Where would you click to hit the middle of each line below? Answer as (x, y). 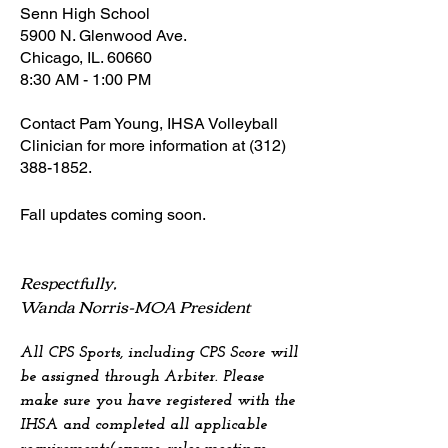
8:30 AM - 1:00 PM (85, 79)
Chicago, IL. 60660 (86, 57)
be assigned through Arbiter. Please (142, 377)
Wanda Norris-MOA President (135, 306)
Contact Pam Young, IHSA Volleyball (149, 123)
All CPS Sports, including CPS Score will (159, 353)
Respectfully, (68, 282)
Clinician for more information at (134, 145)
